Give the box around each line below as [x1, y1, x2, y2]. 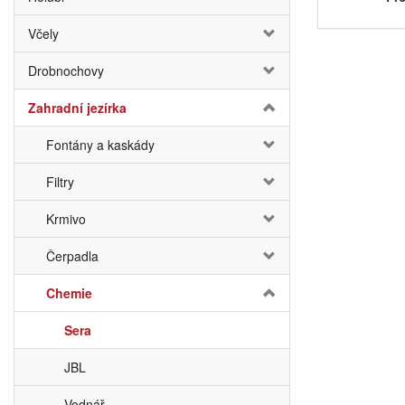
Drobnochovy [28, 61, 104, 80]
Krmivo [46, 210, 86, 228]
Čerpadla [46, 247, 99, 265]
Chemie [46, 284, 92, 302]
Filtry [46, 173, 74, 191]
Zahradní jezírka [28, 99, 127, 117]
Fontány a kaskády [46, 136, 155, 154]
